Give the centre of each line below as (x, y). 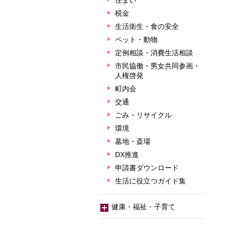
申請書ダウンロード (147, 168)
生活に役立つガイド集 (150, 181)
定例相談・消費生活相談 (154, 53)
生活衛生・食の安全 (147, 26)
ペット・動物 (136, 40)
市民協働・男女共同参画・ (158, 66)
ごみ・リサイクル (143, 115)
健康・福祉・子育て (142, 207)
